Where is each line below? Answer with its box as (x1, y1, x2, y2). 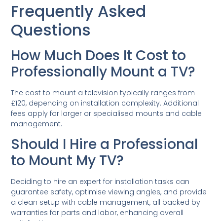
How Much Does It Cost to (11, 45, 186, 65)
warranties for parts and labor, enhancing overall (11, 208, 184, 218)
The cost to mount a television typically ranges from (11, 87, 195, 98)
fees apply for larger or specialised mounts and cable (11, 108, 202, 118)
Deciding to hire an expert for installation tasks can (11, 177, 190, 187)
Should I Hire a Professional (11, 135, 198, 154)
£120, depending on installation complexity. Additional (11, 98, 199, 108)
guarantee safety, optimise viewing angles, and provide (11, 187, 207, 197)
